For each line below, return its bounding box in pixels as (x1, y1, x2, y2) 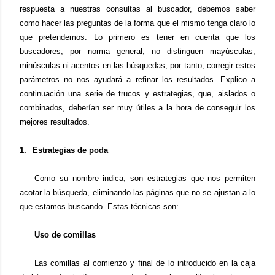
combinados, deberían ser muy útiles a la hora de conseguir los (20, 103, 255, 112)
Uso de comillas (34, 230, 96, 239)
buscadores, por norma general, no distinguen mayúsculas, (20, 47, 255, 56)
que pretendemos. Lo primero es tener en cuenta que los (20, 33, 255, 42)
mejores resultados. (20, 117, 90, 126)
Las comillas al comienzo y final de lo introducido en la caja (34, 258, 255, 268)
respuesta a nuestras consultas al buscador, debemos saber (20, 4, 255, 14)
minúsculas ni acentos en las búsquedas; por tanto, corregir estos (20, 61, 255, 70)
